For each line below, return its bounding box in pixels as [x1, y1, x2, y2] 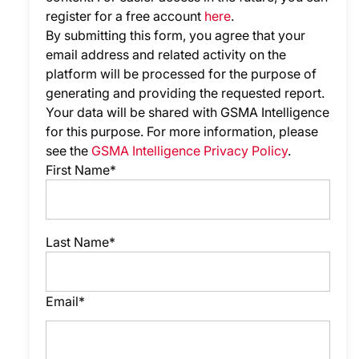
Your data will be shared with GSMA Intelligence [46, 104, 330, 120]
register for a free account [46, 8, 202, 24]
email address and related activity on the [46, 46, 287, 63]
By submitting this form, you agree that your [46, 27, 306, 43]
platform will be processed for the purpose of [46, 66, 317, 82]
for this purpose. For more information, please [46, 123, 319, 139]
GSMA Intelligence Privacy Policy [91, 143, 288, 159]
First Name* [46, 162, 117, 178]
